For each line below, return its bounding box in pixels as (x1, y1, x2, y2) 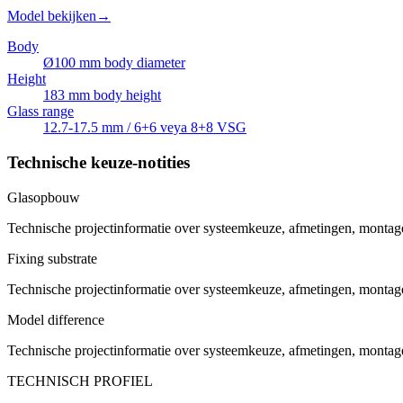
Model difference (7, 311, 104, 327)
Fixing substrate (7, 250, 97, 266)
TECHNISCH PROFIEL (7, 372, 153, 389)
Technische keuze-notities (7, 153, 190, 173)
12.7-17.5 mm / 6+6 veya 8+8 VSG (43, 120, 246, 136)
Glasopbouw (7, 189, 80, 205)
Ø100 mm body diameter (43, 55, 185, 71)
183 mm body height (43, 87, 161, 103)
